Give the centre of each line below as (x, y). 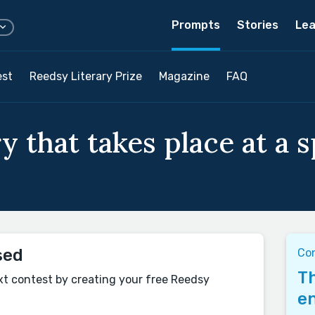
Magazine (184, 76)
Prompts (196, 25)
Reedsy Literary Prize (86, 76)
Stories (258, 25)
